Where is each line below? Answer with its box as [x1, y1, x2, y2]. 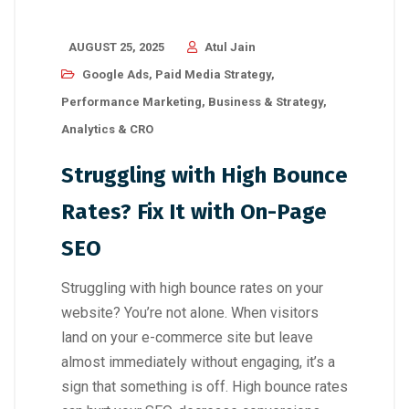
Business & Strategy [208, 94, 323, 109]
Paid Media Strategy [155, 67, 271, 81]
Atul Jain [204, 39, 256, 54]
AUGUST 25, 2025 [68, 39, 164, 54]
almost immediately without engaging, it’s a [61, 352, 335, 371]
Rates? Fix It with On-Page [61, 198, 327, 225]
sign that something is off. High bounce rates [61, 377, 348, 395]
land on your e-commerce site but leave [61, 328, 313, 346]
